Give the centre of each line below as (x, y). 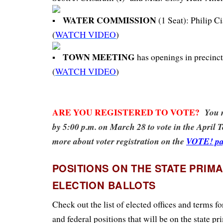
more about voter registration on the (119, 141)
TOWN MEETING (99, 56)
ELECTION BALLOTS (104, 185)
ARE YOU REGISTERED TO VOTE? (128, 112)
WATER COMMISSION (110, 20)
